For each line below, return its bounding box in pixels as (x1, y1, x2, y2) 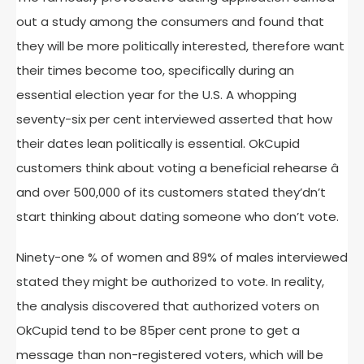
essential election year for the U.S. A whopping (16, 86, 297, 103)
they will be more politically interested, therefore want (16, 37, 344, 54)
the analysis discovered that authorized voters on (16, 297, 319, 314)
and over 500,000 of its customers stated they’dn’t (16, 184, 326, 201)
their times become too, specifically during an (16, 62, 294, 79)
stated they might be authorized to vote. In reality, (16, 273, 324, 290)
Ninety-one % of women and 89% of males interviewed (16, 249, 348, 266)
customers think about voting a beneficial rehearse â (16, 159, 339, 176)
